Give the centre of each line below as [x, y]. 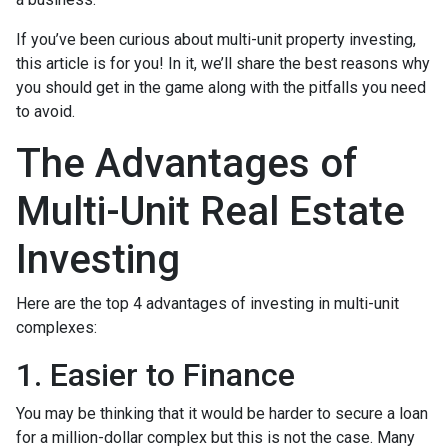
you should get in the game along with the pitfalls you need [221, 87]
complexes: [56, 327]
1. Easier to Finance [155, 374]
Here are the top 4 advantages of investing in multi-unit [207, 303]
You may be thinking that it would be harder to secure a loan [222, 413]
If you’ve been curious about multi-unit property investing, [216, 39]
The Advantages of [187, 163]
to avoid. [45, 111]
